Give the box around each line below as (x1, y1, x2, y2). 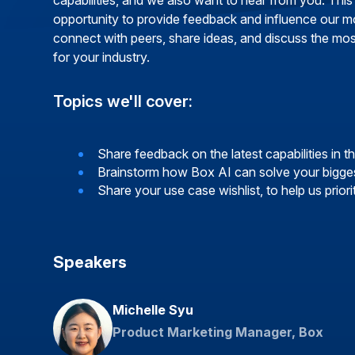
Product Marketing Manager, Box (113, 324, 324, 340)
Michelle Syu (113, 302, 194, 318)
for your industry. (53, 49, 151, 65)
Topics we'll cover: (53, 92, 193, 111)
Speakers (53, 253, 128, 272)
